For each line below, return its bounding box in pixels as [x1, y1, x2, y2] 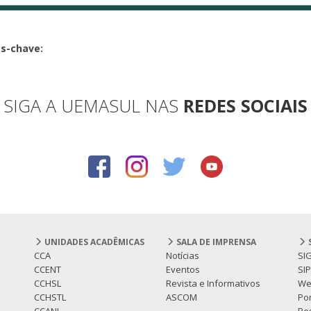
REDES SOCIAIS [183, 94, 308, 118]
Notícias [166, 249, 199, 262]
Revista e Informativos [166, 277, 260, 290]
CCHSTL [34, 291, 66, 304]
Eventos [166, 263, 200, 276]
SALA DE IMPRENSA [174, 236, 256, 249]
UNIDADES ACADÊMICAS [42, 236, 144, 249]
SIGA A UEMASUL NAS [3, 94, 183, 118]
